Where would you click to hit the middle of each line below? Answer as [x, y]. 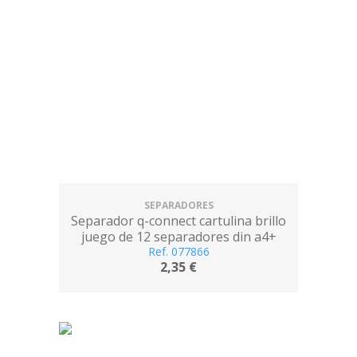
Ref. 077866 [178, 251]
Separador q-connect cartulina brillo [178, 221]
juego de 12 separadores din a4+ [178, 237]
